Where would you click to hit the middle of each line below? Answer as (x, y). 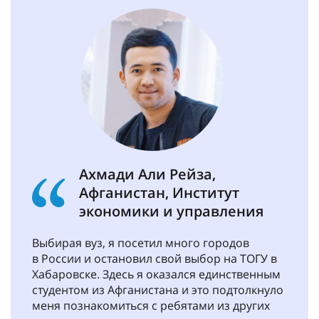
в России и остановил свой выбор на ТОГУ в (155, 258)
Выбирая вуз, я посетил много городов (141, 243)
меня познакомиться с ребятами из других (151, 305)
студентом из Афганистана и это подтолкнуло (158, 290)
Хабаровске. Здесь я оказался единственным (156, 274)
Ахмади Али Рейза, (147, 174)
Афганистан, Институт (159, 193)
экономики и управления (171, 211)
